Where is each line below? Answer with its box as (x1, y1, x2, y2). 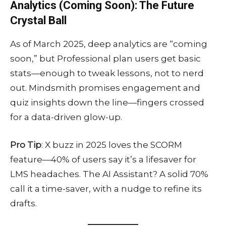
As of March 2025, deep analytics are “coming (10, 39, 207, 49)
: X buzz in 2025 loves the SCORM (41, 140, 182, 150)
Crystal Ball (10, 14, 67, 27)
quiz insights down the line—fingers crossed (10, 97, 204, 108)
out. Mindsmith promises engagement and (10, 83, 200, 93)
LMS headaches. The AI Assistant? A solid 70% (10, 169, 208, 180)
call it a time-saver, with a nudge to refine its (10, 184, 202, 194)
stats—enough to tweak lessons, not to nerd (10, 68, 204, 79)
